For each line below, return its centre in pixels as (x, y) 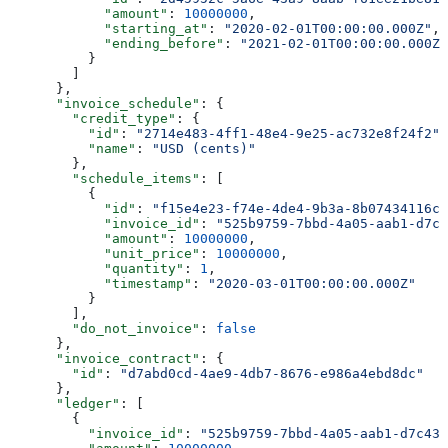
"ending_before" (116, 43)
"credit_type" (92, 118)
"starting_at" (108, 28)
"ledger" (64, 403)
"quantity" (96, 268)
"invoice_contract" (104, 358)
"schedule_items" (104, 178)
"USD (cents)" (204, 148)
